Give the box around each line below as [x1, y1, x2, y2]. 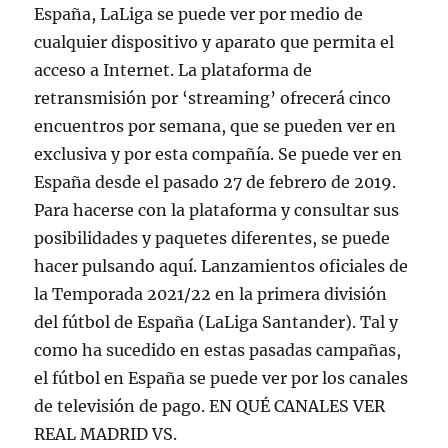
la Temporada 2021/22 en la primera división [34, 284, 388, 304]
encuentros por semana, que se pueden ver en [34, 116, 397, 136]
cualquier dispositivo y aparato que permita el [34, 32, 395, 52]
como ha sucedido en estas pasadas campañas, [34, 340, 402, 360]
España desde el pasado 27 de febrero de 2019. [34, 172, 397, 192]
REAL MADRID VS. [34, 424, 178, 444]
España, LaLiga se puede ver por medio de [34, 4, 364, 24]
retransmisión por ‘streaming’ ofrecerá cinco [34, 88, 392, 108]
